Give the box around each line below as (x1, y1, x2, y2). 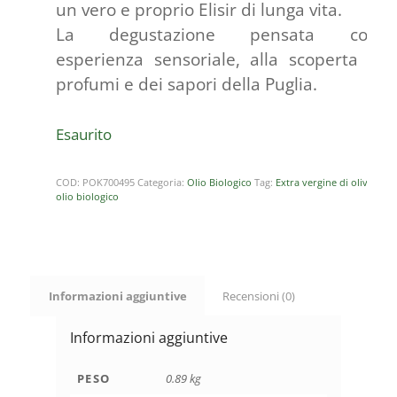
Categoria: (136, 175, 187, 189)
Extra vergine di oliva (275, 175, 373, 189)
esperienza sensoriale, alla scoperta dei (55, 47, 393, 71)
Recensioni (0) (222, 287, 295, 304)
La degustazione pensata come (55, 22, 393, 46)
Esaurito (55, 122, 112, 144)
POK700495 (82, 175, 135, 189)
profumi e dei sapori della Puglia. (55, 72, 317, 96)
